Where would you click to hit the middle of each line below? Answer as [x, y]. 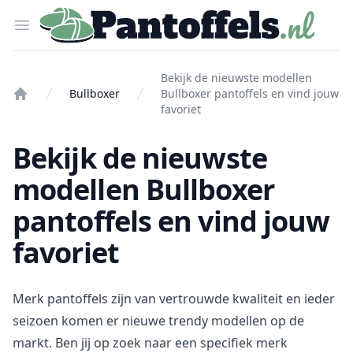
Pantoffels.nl [75, 15]
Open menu [57, 24]
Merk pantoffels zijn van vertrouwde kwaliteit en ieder [174, 299]
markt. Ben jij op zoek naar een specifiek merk [150, 343]
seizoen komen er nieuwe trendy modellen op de [158, 321]
